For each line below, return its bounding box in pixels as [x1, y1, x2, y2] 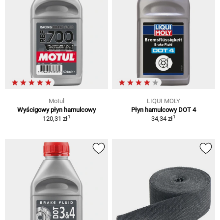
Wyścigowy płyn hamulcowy [17, 106, 96, 113]
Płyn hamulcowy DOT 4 [131, 106, 196, 113]
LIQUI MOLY [147, 97, 180, 105]
